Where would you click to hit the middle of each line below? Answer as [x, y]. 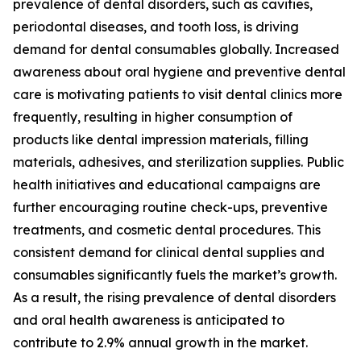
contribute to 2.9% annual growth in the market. [160, 343]
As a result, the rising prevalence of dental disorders [174, 298]
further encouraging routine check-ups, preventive [170, 207]
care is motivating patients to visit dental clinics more [178, 95]
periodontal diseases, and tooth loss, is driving [156, 27]
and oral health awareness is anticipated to [149, 320]
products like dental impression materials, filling [161, 140]
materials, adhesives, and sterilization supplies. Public [178, 162]
